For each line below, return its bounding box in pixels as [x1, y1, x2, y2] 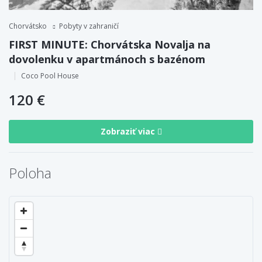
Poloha [9, 163, 51, 182]
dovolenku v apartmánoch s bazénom [9, 51, 205, 66]
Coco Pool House [21, 70, 79, 81]
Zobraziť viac [100, 126, 157, 137]
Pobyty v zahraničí [59, 20, 119, 31]
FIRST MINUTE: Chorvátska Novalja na [9, 37, 211, 51]
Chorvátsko [9, 20, 47, 31]
